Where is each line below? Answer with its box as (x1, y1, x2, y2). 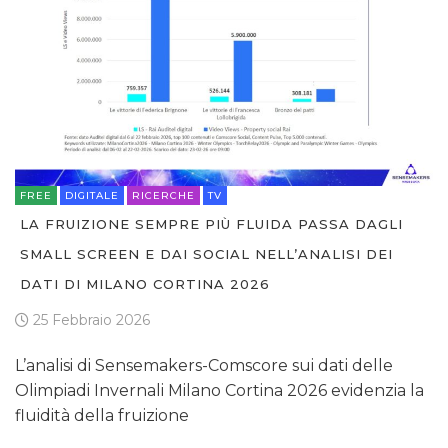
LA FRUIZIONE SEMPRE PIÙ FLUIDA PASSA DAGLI (20, 215, 403, 232)
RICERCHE (132, 188, 195, 202)
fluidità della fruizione (15, 405, 189, 425)
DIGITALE (65, 188, 119, 202)
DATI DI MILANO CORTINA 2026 (20, 275, 270, 292)
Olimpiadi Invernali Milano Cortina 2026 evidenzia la (15, 380, 424, 400)
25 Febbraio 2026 (29, 310, 150, 329)
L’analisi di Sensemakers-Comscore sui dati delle (15, 355, 393, 375)
